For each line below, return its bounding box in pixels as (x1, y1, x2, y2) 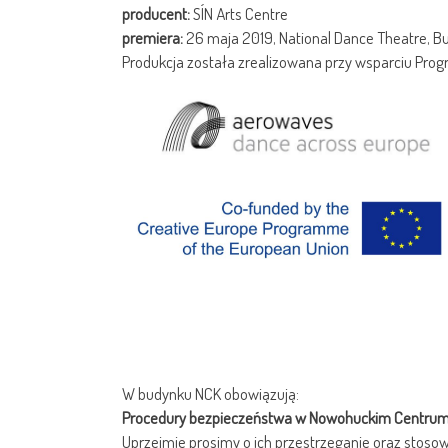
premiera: (122, 27, 183, 49)
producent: (122, 3, 190, 25)
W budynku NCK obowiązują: (122, 383, 299, 405)
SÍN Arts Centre (190, 3, 288, 25)
